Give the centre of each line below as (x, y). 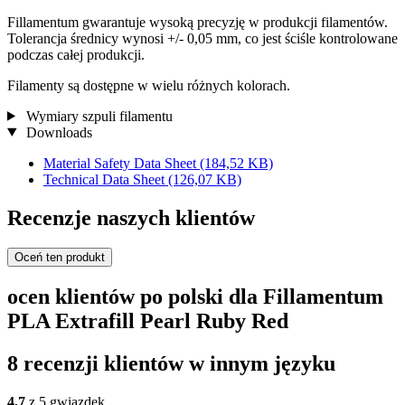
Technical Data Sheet (106, 179)
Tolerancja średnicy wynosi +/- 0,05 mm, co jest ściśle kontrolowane (202, 38)
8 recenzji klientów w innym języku (171, 364)
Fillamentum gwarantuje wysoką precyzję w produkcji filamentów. (198, 22)
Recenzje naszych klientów (131, 217)
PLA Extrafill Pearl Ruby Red (148, 321)
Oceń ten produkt (60, 258)
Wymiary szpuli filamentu (97, 116)
